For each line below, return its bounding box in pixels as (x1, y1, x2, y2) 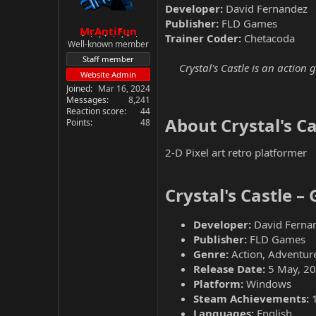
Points (66, 116, 90, 128)
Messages (66, 93, 107, 106)
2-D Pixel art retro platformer (165, 145, 307, 159)
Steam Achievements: (193, 291, 309, 305)
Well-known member (68, 37, 149, 50)
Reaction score (66, 104, 124, 117)
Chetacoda (241, 31, 295, 45)
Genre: (193, 247, 229, 261)
